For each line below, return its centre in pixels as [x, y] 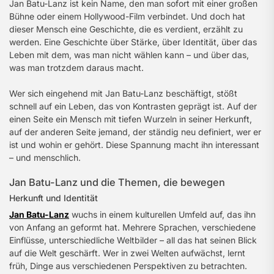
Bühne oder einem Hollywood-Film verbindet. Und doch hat [127, 16]
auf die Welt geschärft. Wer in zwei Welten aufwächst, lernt [127, 253]
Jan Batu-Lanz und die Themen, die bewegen [117, 182]
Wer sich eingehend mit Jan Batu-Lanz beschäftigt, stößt [123, 93]
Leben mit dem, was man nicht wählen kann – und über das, [129, 55]
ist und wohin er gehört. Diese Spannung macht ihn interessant [134, 145]
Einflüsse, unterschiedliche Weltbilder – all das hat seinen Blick [133, 240]
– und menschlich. [45, 157]
